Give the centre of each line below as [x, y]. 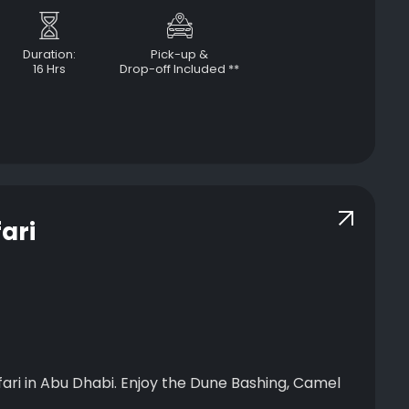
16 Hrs [49, 69]
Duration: [49, 54]
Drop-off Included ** [179, 69]
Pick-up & [179, 54]
